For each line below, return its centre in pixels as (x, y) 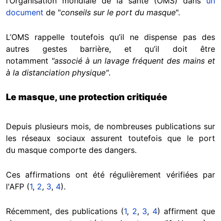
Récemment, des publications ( (65, 211)
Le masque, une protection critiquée (88, 97)
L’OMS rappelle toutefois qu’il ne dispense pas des (110, 37)
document (25, 13)
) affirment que (186, 211)
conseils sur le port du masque (118, 13)
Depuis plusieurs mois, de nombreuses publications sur (110, 127)
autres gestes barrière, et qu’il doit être (110, 49)
